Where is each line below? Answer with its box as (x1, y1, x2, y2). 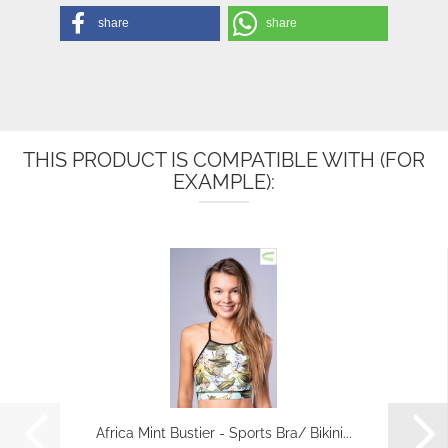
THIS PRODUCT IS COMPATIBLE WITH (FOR (23, 148, 425, 172)
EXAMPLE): (173, 170, 275, 194)
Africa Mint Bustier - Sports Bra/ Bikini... (95, 425, 352, 441)
